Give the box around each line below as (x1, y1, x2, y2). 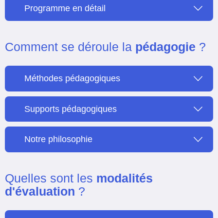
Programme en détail (24, 3, 106, 13)
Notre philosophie (24, 134, 92, 145)
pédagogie (135, 40, 196, 54)
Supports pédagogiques (24, 104, 117, 114)
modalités (96, 171, 153, 185)
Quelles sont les (5, 171, 96, 185)
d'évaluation (5, 184, 75, 198)
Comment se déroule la (5, 40, 135, 54)
